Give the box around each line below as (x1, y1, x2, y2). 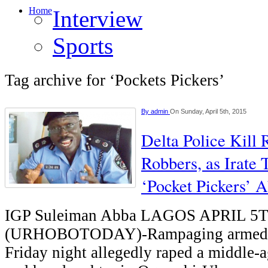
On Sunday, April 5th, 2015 (170, 108, 246, 115)
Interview (53, 6, 142, 32)
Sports (53, 33, 113, 59)
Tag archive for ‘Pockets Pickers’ (5, 71, 224, 89)
